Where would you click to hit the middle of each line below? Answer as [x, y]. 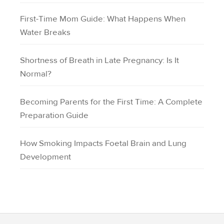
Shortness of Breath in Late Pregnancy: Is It [99, 60]
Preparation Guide [54, 115]
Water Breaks [45, 32]
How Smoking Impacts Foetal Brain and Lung [103, 143]
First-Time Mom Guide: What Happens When [103, 18]
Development [45, 156]
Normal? [36, 73]
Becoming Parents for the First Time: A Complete [111, 101]
